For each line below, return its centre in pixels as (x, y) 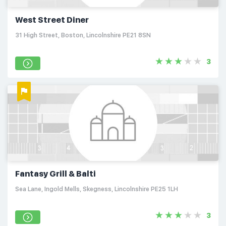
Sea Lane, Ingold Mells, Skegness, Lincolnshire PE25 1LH (97, 189)
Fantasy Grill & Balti (55, 174)
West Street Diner (52, 20)
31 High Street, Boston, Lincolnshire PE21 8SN (83, 35)
